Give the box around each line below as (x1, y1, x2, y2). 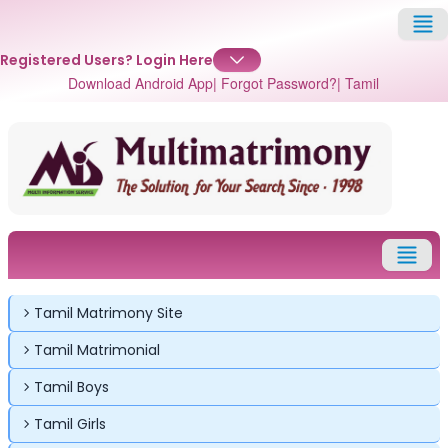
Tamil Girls (34, 413, 106, 434)
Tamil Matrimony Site (34, 302, 183, 323)
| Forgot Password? (213, 73, 338, 93)
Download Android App (68, 73, 214, 93)
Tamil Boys (34, 376, 109, 397)
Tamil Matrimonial (34, 339, 160, 360)
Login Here (136, 50, 213, 70)
